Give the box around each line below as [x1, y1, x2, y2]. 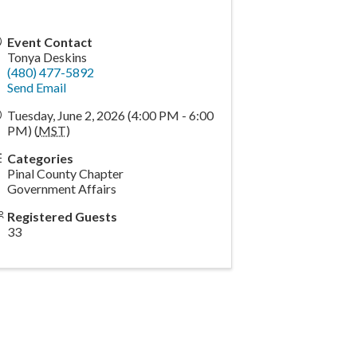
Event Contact [6, 34, 92, 50]
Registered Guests [6, 209, 117, 225]
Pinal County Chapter [6, 166, 124, 182]
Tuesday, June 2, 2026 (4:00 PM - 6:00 [6, 108, 214, 124]
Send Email [6, 80, 66, 96]
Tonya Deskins [6, 49, 87, 65]
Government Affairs [6, 181, 116, 197]
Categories [6, 151, 73, 167]
